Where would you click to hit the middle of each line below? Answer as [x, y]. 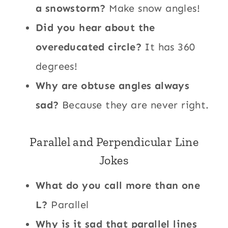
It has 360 [168, 47]
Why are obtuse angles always [113, 86]
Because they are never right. [134, 105]
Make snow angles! [153, 8]
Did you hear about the [95, 28]
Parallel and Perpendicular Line [114, 142]
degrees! [57, 66]
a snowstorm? [71, 8]
